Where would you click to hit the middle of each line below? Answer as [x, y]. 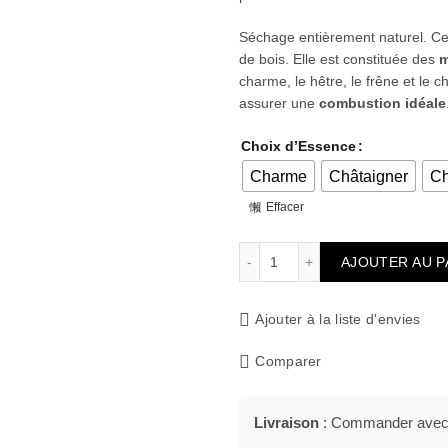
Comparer [288, 361]
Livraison [286, 422]
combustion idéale [382, 103]
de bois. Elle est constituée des [339, 59]
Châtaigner [368, 176]
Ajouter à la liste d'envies [338, 319]
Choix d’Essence [298, 146]
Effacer [285, 207]
